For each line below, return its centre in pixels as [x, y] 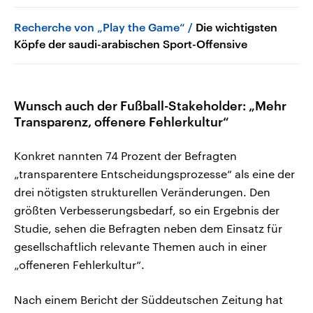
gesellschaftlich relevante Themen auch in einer [140, 246]
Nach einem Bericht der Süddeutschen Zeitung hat [148, 299]
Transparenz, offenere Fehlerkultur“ [122, 121]
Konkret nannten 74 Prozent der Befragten [125, 155]
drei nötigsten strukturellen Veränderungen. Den [142, 191]
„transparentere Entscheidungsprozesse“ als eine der [154, 173]
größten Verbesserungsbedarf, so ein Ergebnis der [147, 210]
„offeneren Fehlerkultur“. [79, 264]
